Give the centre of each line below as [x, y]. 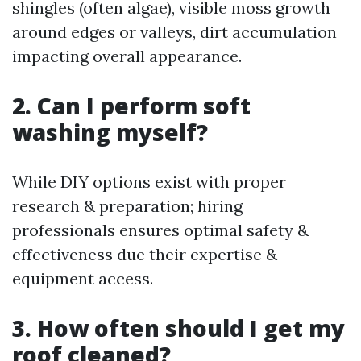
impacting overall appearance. [127, 56]
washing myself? [110, 132]
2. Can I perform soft [131, 106]
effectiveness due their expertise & [145, 254]
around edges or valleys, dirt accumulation [174, 32]
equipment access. [83, 278]
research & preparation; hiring [127, 206]
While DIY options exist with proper [149, 182]
